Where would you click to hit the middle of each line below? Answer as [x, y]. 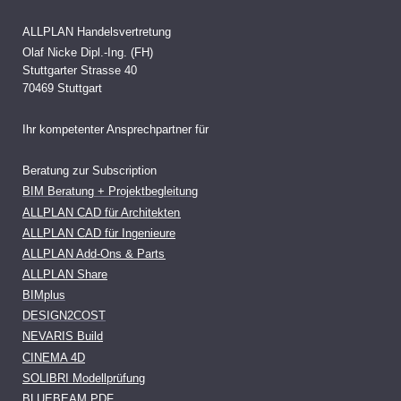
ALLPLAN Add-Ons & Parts [94, 254]
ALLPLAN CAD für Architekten [102, 213]
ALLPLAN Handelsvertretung [97, 33]
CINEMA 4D [54, 358]
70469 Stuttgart [62, 89]
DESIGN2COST [64, 316]
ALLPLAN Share [65, 275]
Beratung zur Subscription [91, 171]
